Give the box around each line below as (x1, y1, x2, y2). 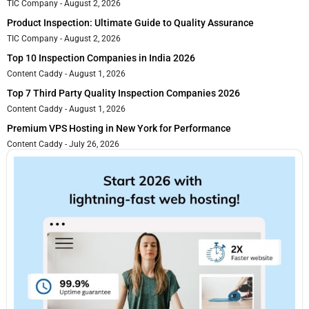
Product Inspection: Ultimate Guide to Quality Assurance (7, 17, 254, 29)
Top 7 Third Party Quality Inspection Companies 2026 (7, 88, 240, 99)
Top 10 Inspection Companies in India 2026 (7, 52, 195, 64)
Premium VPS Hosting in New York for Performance (7, 123, 231, 134)
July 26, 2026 (67, 139, 119, 150)
